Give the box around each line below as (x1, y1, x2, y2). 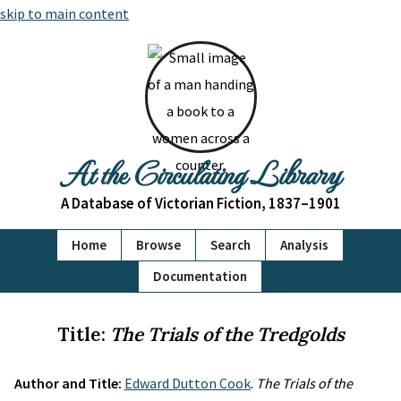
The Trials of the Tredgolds (109, 322, 345, 346)
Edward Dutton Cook (124, 374, 251, 392)
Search (210, 236, 251, 253)
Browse (136, 236, 181, 253)
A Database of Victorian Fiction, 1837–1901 (60, 193, 341, 213)
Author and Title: (14, 374, 124, 392)
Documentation (153, 268, 247, 285)
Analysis (280, 236, 328, 253)
